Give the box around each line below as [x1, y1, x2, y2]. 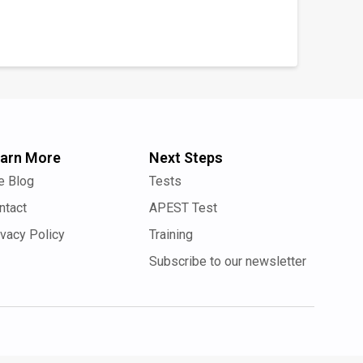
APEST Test [149, 200, 217, 216]
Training [149, 227, 193, 242]
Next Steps [149, 149, 223, 166]
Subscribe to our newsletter [149, 254, 306, 269]
